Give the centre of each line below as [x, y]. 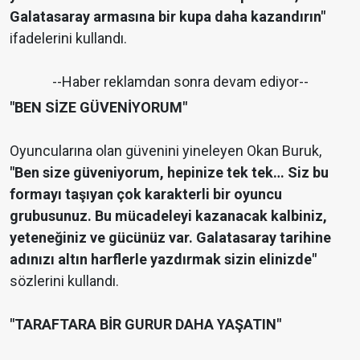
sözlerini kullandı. [64, 280]
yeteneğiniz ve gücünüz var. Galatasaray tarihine [170, 237]
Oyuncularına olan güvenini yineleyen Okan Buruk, [166, 150]
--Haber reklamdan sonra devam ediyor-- [180, 81]
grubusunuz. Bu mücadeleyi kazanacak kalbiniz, [168, 215]
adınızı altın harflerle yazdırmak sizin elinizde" [163, 259]
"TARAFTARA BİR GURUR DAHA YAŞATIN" [145, 324]
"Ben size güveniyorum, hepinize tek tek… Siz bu [169, 172]
